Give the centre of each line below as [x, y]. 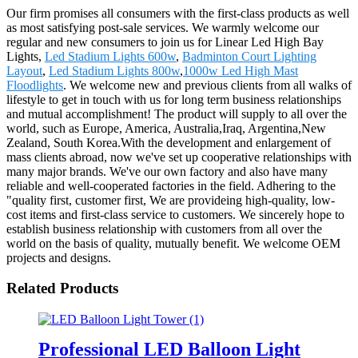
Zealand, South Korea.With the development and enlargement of [169, 142]
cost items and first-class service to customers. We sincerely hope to [175, 214]
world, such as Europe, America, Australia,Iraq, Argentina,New [166, 128]
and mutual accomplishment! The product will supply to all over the [177, 113]
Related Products [62, 288]
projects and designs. [59, 257]
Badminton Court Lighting [249, 56]
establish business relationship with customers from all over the [164, 229]
